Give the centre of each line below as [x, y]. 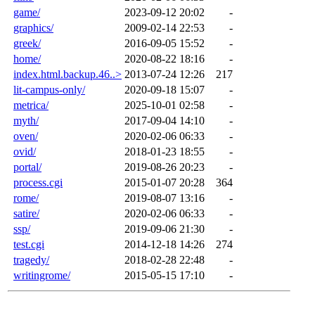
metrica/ [31, 105]
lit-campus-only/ [49, 89]
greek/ [27, 43]
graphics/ [33, 27]
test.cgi [29, 244]
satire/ [26, 213]
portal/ [27, 167]
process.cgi [38, 182]
